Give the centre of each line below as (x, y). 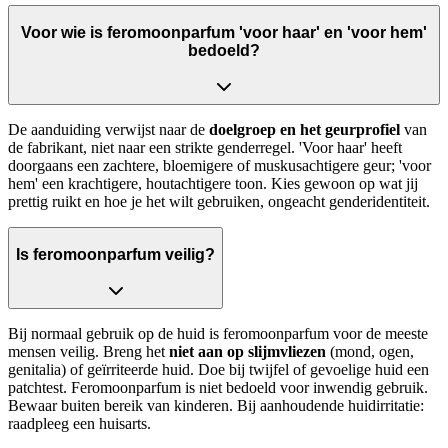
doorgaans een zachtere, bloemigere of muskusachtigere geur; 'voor (219, 166)
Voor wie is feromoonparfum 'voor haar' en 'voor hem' (224, 32)
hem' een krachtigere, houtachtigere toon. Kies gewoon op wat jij (213, 184)
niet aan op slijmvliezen (247, 352)
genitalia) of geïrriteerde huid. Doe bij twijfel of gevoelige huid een (218, 370)
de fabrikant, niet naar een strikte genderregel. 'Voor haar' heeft (205, 148)
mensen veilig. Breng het (88, 352)
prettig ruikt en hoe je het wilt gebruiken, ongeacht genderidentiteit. (219, 202)
